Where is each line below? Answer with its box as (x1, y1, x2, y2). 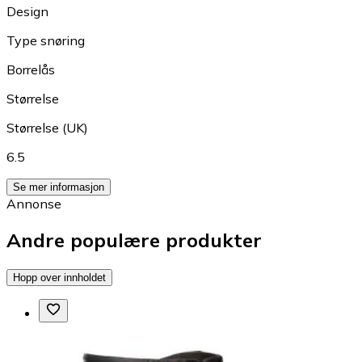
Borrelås (6, 61, 55, 78)
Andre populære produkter (6, 227, 262, 252)
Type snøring (6, 32, 85, 48)
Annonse (6, 195, 61, 212)
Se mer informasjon (13, 180, 104, 193)
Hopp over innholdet (13, 271, 106, 284)
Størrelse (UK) (6, 119, 88, 136)
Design (6, 2, 48, 19)
